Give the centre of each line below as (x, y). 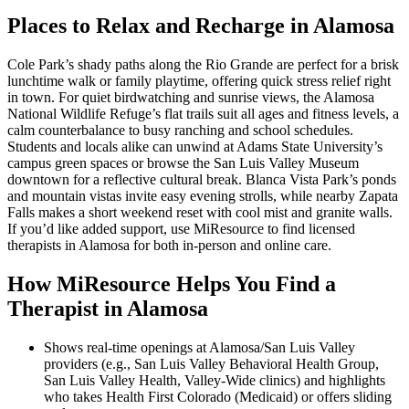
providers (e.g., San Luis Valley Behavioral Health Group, (211, 364)
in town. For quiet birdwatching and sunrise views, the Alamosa (191, 98)
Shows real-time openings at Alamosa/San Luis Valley (199, 348)
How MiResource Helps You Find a (172, 284)
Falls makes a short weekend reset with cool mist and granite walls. (200, 213)
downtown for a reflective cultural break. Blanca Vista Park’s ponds (202, 180)
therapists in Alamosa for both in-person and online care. (169, 246)
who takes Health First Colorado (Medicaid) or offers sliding (218, 397)
